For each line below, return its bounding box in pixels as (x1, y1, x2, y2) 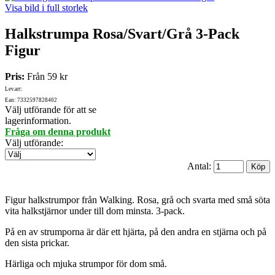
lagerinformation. (5, 115, 71, 126)
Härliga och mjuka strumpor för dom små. (5, 258, 167, 269)
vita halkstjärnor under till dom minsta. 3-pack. (5, 206, 185, 217)
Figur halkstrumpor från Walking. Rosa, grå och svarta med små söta (5, 195, 270, 206)
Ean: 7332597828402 (5, 97, 57, 104)
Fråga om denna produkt (5, 126, 110, 137)
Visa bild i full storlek (5, 2, 88, 14)
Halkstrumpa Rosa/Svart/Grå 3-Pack (5, 26, 239, 42)
